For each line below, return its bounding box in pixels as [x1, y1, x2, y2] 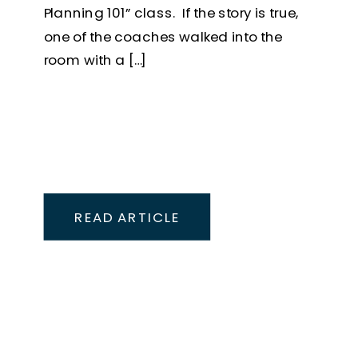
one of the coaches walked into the [43, 26, 282, 46]
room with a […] [43, 50, 148, 70]
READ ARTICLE [74, 207, 180, 227]
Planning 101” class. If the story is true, [43, 3, 298, 22]
